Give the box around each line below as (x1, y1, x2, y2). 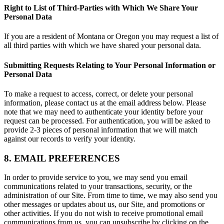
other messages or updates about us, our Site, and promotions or (4, 200, 204, 209)
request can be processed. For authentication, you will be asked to (4, 116, 210, 125)
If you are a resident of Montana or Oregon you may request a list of (4, 32, 218, 41)
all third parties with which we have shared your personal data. (4, 41, 201, 50)
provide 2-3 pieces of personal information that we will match (4, 125, 197, 134)
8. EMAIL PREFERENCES (4, 152, 120, 163)
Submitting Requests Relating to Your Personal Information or (4, 60, 215, 69)
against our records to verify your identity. (4, 134, 135, 143)
